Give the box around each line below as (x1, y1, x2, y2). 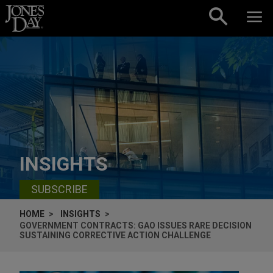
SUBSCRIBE (31, 183, 88, 196)
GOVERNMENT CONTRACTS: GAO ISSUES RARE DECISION (19, 220, 252, 230)
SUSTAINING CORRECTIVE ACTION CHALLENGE (19, 230, 211, 240)
